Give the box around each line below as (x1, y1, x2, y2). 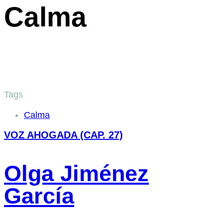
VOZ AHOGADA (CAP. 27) (4, 129, 123, 141)
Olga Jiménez (4, 161, 149, 187)
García (4, 183, 74, 209)
